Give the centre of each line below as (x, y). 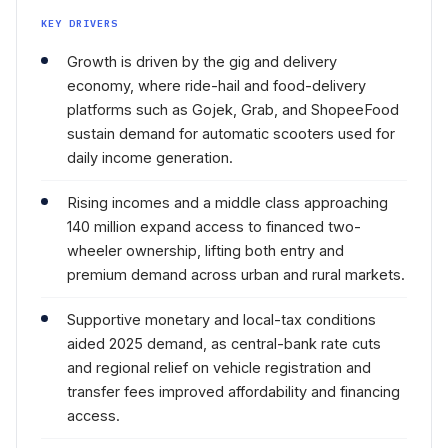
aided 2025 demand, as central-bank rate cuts (224, 343)
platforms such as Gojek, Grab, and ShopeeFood (233, 109)
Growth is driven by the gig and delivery (202, 61)
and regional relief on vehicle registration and (219, 367)
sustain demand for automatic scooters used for (231, 133)
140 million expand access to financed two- (214, 226)
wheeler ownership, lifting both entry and (205, 250)
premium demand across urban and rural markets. (236, 274)
